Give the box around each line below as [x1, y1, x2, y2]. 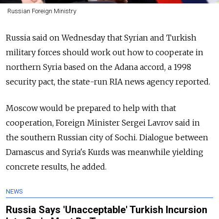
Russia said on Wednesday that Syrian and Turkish [6, 33, 197, 43]
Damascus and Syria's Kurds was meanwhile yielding [6, 147, 203, 157]
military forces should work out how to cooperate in [6, 47, 203, 58]
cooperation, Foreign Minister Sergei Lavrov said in [6, 118, 200, 128]
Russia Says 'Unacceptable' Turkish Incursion [6, 204, 207, 216]
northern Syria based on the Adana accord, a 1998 [6, 62, 191, 72]
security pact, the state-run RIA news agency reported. [6, 77, 210, 87]
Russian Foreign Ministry [7, 7, 76, 15]
